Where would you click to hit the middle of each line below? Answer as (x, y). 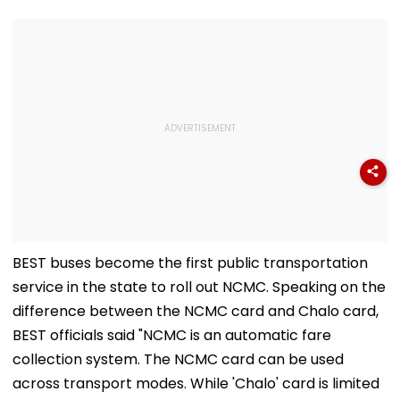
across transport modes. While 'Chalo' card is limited (196, 383)
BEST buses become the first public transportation (190, 262)
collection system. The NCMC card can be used (178, 359)
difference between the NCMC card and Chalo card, (196, 311)
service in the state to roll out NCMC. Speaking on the (199, 287)
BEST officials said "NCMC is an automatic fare (172, 335)
